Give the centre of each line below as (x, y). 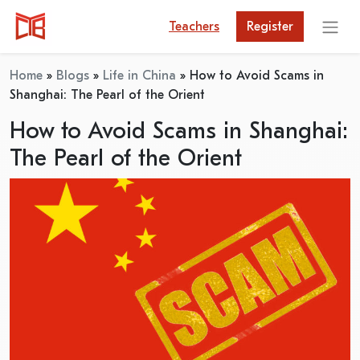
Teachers (194, 27)
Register (270, 27)
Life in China (139, 76)
